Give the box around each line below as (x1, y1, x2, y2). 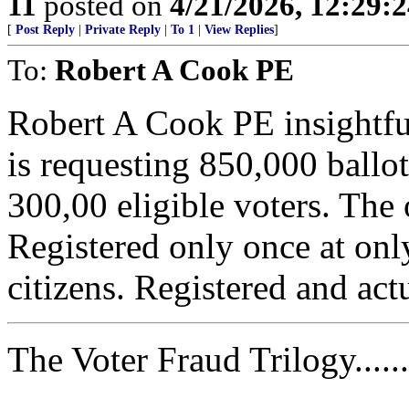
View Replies (204, 23, 274, 37)
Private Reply (85, 23, 161, 37)
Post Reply (16, 23, 75, 37)
